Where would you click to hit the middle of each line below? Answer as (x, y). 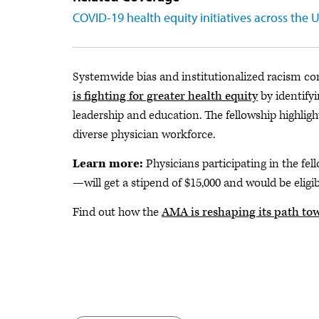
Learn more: (109, 164)
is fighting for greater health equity (165, 96)
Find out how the (117, 212)
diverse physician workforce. (144, 135)
